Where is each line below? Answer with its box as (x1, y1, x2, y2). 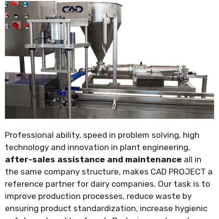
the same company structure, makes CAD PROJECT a (5, 167, 213, 177)
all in (182, 154, 201, 165)
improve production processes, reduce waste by (5, 191, 192, 201)
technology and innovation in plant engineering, (5, 142, 190, 153)
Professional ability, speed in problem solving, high (5, 130, 199, 140)
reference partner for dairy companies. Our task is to (5, 179, 210, 189)
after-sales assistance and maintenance (5, 154, 182, 165)
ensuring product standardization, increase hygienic (5, 203, 207, 214)
